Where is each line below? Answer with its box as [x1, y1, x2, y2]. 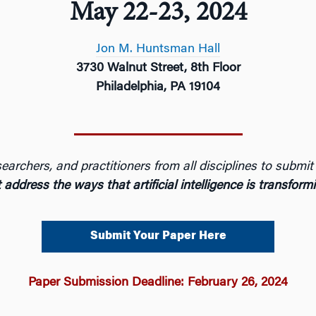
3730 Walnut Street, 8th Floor [75, 62, 241, 75]
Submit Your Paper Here [90, 231, 226, 242]
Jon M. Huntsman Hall [96, 43, 220, 56]
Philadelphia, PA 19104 [96, 81, 220, 94]
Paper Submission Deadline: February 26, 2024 [28, 276, 288, 289]
